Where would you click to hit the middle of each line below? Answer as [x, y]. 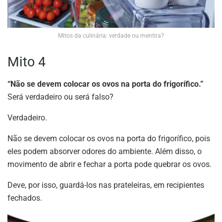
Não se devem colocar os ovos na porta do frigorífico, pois [109, 138]
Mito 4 [27, 62]
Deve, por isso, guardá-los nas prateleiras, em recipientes [106, 185]
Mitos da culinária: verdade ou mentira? [111, 35]
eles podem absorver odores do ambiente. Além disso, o [105, 151]
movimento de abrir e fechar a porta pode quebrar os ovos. [110, 164]
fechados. [25, 198]
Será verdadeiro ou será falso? [60, 97]
